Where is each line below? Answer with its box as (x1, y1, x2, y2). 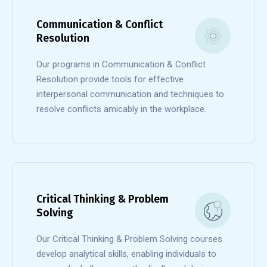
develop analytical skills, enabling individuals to (36, 249, 216, 259)
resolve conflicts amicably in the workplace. (36, 104, 206, 114)
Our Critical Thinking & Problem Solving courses (36, 234, 222, 244)
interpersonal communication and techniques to (36, 89, 224, 100)
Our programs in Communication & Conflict (36, 59, 206, 70)
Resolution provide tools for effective (36, 74, 184, 85)
